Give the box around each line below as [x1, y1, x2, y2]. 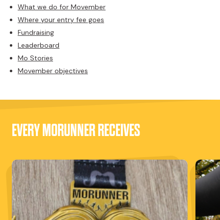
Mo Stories [18, 53, 53, 62]
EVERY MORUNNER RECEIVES [12, 120, 140, 141]
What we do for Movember [18, 2, 106, 11]
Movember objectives [18, 66, 88, 75]
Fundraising [18, 27, 54, 37]
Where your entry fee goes [18, 15, 104, 24]
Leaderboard [18, 40, 59, 50]
